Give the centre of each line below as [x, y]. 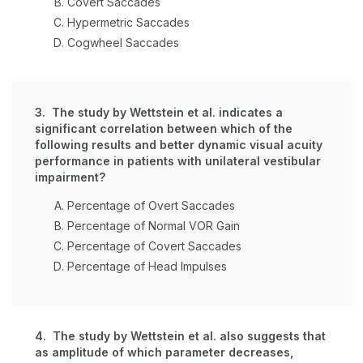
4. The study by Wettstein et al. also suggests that [180, 336]
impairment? [70, 177]
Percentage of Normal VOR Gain [154, 226]
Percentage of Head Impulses [147, 266]
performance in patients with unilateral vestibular [178, 161]
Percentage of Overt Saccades [151, 205]
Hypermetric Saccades [128, 22]
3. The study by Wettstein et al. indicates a [159, 112]
